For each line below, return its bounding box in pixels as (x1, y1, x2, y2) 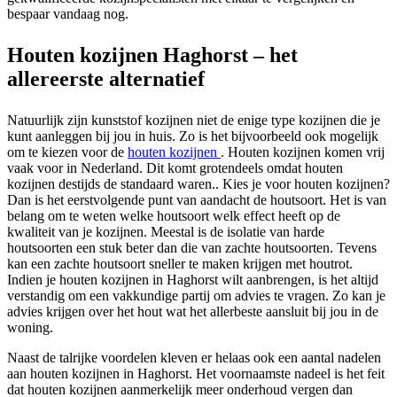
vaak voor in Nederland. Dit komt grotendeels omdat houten (7, 160, 343, 175)
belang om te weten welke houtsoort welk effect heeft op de (7, 207, 340, 223)
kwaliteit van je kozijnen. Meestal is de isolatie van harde (7, 223, 324, 239)
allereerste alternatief (7, 66, 205, 90)
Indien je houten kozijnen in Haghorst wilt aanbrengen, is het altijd (7, 271, 378, 287)
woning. (7, 319, 53, 335)
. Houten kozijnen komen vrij (221, 144, 385, 160)
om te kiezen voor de (7, 144, 128, 160)
